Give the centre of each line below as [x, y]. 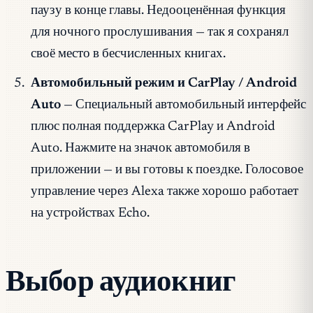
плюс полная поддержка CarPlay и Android [153, 127]
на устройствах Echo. [90, 214]
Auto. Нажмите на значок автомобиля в [140, 149]
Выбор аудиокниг [121, 280]
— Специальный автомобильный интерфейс [183, 105]
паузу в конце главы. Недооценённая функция [158, 10]
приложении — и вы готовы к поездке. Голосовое [167, 170]
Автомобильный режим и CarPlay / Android [163, 84]
